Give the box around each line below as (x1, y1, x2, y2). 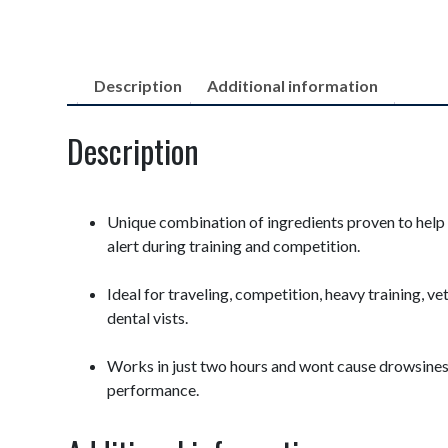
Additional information (207, 76, 379, 95)
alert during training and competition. (107, 235, 361, 255)
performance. (107, 379, 200, 399)
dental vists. (107, 307, 189, 327)
